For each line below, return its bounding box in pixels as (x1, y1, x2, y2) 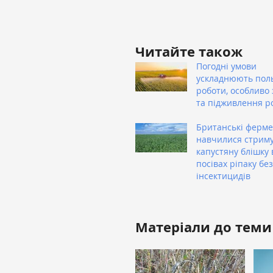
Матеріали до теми (135, 217, 272, 236)
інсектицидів (196, 169, 250, 182)
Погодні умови (196, 60, 257, 72)
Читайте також (135, 41, 243, 61)
